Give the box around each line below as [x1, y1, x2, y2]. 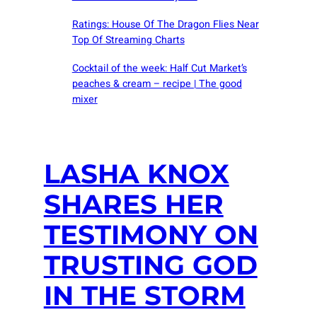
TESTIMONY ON [43, 219, 258, 251]
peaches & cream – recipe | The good [71, 76, 242, 91]
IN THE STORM [43, 279, 246, 312]
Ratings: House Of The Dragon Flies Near [71, 17, 259, 33]
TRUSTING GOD [43, 249, 258, 282]
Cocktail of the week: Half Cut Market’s [71, 60, 247, 76]
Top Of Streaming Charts [71, 33, 185, 48]
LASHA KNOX [43, 158, 229, 190]
